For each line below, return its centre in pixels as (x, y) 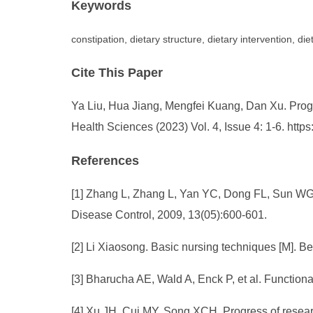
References (105, 161)
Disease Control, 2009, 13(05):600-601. (169, 215)
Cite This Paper (117, 73)
